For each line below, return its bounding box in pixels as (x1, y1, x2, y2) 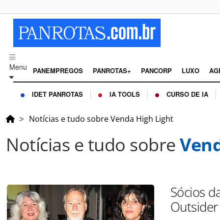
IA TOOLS (110, 89, 140, 99)
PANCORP (141, 66, 172, 76)
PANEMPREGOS (33, 66, 83, 76)
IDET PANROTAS (32, 89, 83, 99)
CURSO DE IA (166, 89, 208, 99)
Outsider (170, 198, 218, 216)
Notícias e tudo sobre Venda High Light (29, 113, 173, 125)
